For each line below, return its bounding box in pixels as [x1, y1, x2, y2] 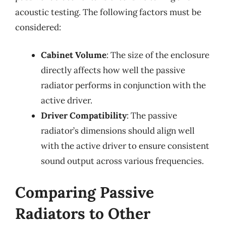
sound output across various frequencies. [41, 155, 204, 166]
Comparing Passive [15, 182, 154, 202]
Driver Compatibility [41, 110, 127, 121]
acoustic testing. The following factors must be [15, 6, 201, 18]
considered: [15, 21, 61, 33]
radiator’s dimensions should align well [41, 125, 195, 136]
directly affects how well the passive [41, 65, 185, 76]
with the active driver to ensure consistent [41, 140, 209, 151]
